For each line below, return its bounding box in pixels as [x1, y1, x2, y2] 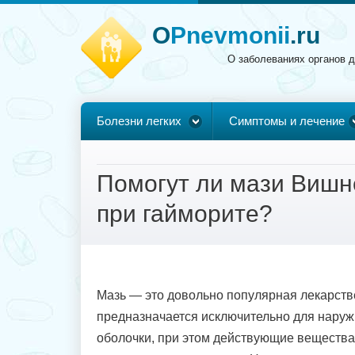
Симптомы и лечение [229, 114, 345, 128]
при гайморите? [97, 200, 273, 227]
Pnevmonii [170, 22, 290, 48]
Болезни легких [97, 114, 181, 128]
